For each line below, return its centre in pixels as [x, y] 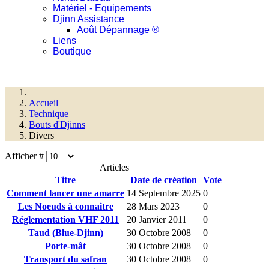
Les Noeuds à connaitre [65, 206]
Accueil [44, 103]
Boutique [72, 51]
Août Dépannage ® [118, 30]
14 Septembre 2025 [164, 193]
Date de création [164, 180]
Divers [41, 135]
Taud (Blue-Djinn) [65, 233]
